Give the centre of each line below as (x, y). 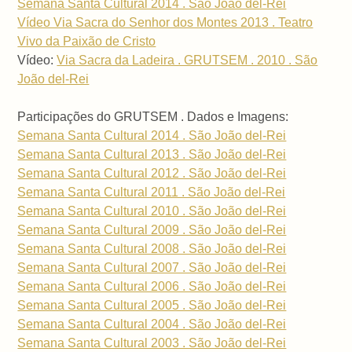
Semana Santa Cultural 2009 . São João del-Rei (152, 230)
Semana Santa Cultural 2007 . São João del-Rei (152, 268)
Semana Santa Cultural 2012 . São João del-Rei (152, 174)
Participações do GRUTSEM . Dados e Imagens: (153, 117)
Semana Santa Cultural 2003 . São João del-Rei (152, 343)
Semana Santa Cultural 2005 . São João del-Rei (152, 306)
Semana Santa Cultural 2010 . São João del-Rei (152, 211)
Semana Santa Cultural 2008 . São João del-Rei (152, 249)
